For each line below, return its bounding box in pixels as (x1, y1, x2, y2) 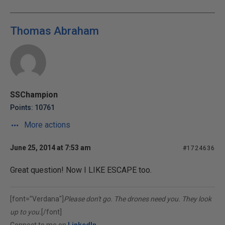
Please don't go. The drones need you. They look (64, 195, 211, 203)
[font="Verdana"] (10, 195, 64, 203)
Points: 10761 (10, 103, 55, 111)
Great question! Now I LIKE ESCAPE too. (10, 165, 152, 175)
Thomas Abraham (10, 25, 99, 37)
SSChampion (10, 90, 58, 99)
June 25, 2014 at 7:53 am (10, 144, 91, 152)
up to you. (10, 208, 41, 216)
